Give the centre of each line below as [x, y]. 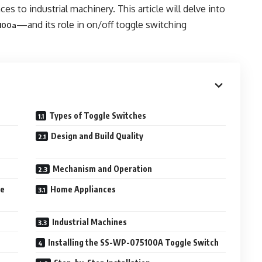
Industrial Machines [90, 222]
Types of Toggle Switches [98, 116]
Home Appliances [83, 189]
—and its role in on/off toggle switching [101, 25]
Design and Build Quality [97, 136]
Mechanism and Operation [103, 169]
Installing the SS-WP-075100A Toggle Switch [134, 242]
